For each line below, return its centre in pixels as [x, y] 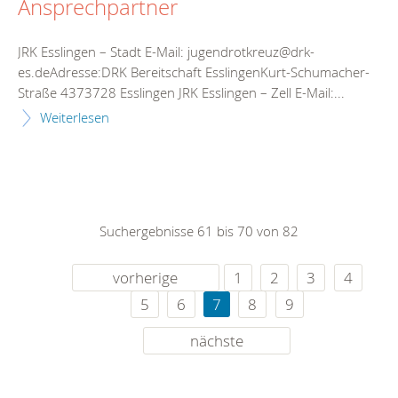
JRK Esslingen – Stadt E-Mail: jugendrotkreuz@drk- [166, 51]
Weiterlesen [75, 117]
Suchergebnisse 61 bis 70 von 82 [199, 231]
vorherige [146, 277]
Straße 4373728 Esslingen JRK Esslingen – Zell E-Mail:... [181, 92]
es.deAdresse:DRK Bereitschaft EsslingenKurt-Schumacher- [194, 72]
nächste [217, 340]
